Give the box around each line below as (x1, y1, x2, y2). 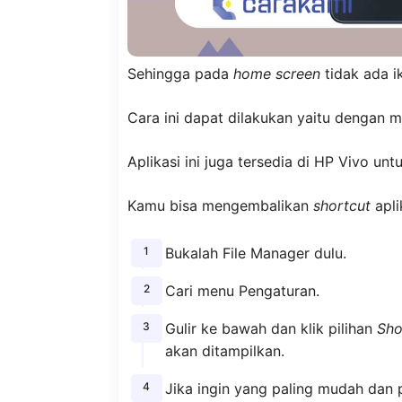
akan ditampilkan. (164, 341, 284, 360)
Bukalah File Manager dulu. (164, 244, 346, 263)
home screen (233, 65, 320, 83)
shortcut (313, 197, 371, 215)
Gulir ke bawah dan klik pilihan (164, 319, 377, 337)
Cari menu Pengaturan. (164, 282, 319, 301)
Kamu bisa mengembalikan (127, 197, 313, 215)
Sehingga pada (127, 65, 233, 83)
